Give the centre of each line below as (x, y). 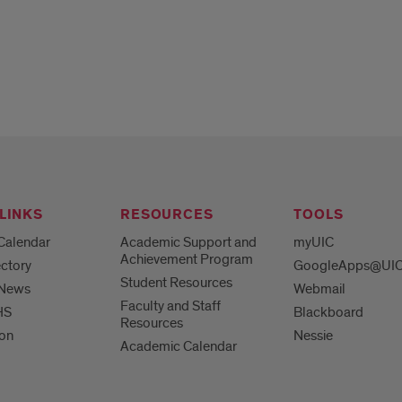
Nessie (314, 336)
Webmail (320, 289)
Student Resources (177, 283)
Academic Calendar (179, 347)
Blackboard (329, 313)
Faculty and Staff (171, 306)
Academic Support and (189, 243)
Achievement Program (187, 260)
